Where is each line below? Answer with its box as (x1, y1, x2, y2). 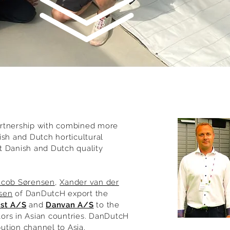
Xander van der (60, 178, 119, 187)
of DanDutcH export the (12, 189, 108, 198)
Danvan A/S (46, 200, 94, 209)
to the (93, 200, 120, 209)
